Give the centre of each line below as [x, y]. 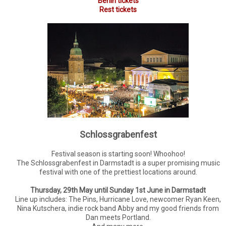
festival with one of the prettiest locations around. [118, 172]
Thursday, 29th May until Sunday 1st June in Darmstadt [118, 190]
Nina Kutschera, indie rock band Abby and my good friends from [118, 209]
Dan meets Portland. [118, 218]
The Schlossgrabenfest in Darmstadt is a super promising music [118, 163]
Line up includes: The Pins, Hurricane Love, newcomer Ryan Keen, [118, 200]
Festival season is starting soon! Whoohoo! [118, 154]
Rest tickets [118, 10]
